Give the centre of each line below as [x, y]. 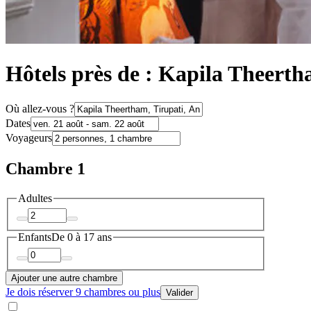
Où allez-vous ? [40, 108]
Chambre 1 [45, 168]
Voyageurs [29, 137]
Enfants [35, 237]
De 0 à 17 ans [82, 237]
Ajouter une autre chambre [64, 278]
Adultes [35, 198]
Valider [179, 292]
